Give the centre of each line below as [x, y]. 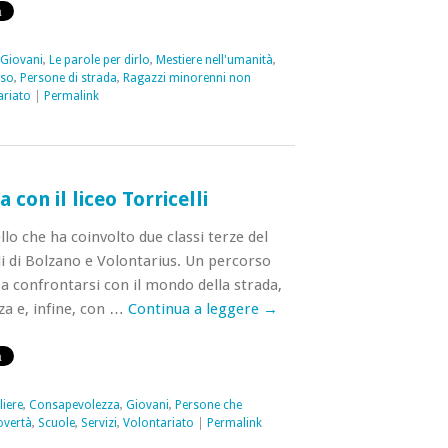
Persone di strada [68, 78]
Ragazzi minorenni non [186, 78]
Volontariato [158, 423]
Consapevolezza [74, 405]
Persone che [208, 405]
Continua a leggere [195, 309]
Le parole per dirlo [99, 60]
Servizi [98, 423]
